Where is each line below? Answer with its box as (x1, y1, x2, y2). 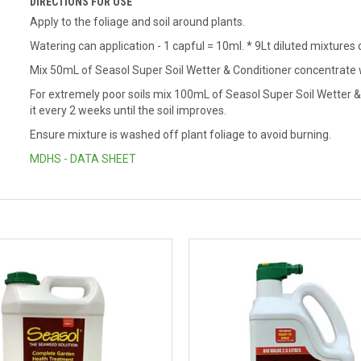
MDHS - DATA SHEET (30, 152, 137, 165)
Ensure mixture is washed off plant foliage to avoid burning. (30, 128, 332, 141)
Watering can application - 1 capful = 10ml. (30, 39, 247, 52)
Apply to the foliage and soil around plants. (30, 15, 246, 28)
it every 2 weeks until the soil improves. (30, 104, 227, 117)
